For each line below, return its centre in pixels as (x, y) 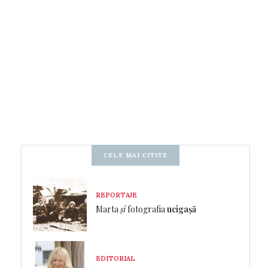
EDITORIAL (115, 258)
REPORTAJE (116, 195)
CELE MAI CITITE (135, 156)
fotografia (146, 209)
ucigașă (182, 209)
